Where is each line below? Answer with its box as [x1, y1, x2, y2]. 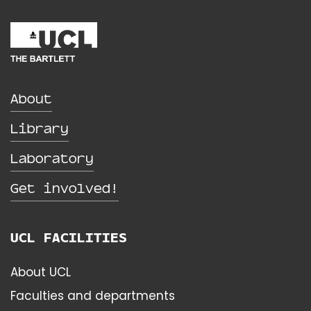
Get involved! [10, 180, 119, 196]
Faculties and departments [10, 287, 175, 305]
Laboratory [10, 150, 94, 166]
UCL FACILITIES [10, 229, 127, 245]
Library [10, 120, 69, 136]
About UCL [10, 264, 71, 281]
